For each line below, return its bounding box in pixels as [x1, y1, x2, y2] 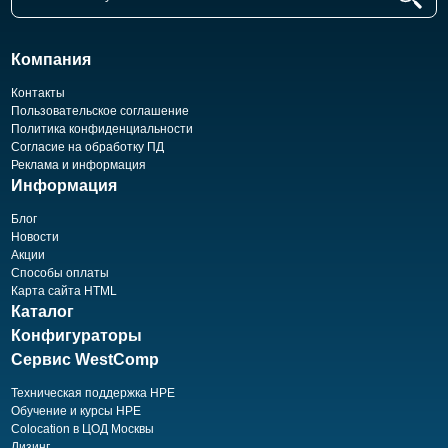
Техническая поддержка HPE [11, 386, 175, 400]
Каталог [11, 303, 74, 320]
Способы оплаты [11, 266, 109, 280]
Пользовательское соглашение [11, 104, 189, 118]
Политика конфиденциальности [11, 122, 193, 136]
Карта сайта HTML [11, 284, 117, 298]
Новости [11, 230, 59, 244]
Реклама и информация [11, 158, 146, 172]
